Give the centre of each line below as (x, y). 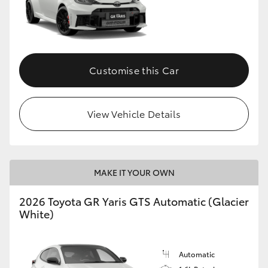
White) (36, 213)
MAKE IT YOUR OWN (134, 172)
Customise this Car (134, 69)
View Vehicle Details (134, 113)
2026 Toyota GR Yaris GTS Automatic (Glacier (134, 201)
